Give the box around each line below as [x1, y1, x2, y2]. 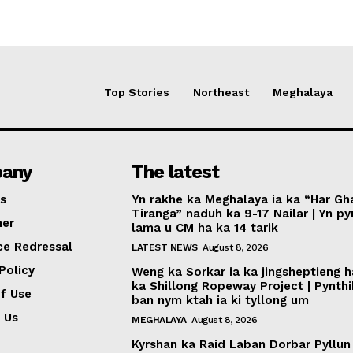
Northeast [193, 86, 249, 99]
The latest [132, 160, 220, 183]
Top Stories [104, 86, 169, 99]
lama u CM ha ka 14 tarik [132, 220, 279, 235]
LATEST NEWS [132, 241, 198, 253]
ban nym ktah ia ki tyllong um [132, 292, 310, 307]
